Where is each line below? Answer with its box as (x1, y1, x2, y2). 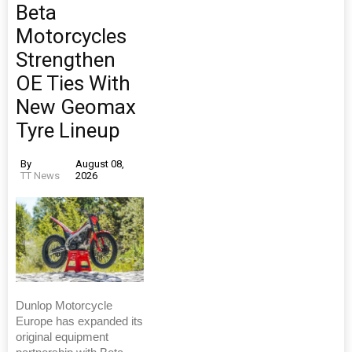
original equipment (16, 331, 108, 344)
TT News (20, 169, 60, 181)
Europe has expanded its (16, 315, 143, 328)
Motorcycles (16, 24, 126, 48)
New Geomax (16, 94, 136, 119)
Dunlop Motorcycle (16, 299, 112, 313)
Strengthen (16, 47, 115, 71)
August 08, (75, 157, 125, 170)
